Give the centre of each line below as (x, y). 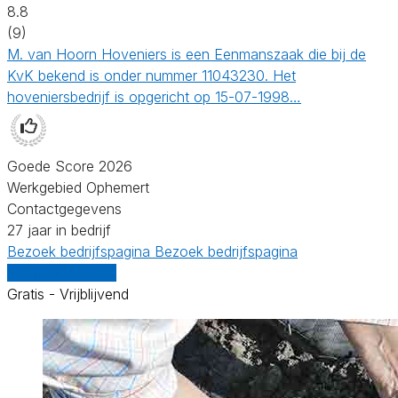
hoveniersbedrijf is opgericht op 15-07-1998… (154, 96)
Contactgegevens (64, 208)
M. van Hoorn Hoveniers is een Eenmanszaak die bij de (187, 54)
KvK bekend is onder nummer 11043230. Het (151, 75)
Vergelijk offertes (62, 272)
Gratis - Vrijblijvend (68, 294)
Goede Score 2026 (70, 166)
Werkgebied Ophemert (78, 187)
